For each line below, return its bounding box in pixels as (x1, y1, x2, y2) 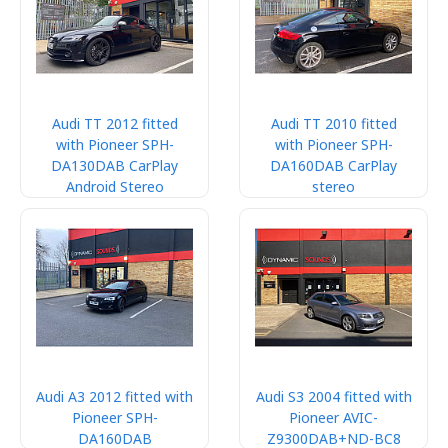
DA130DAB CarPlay (51, 156, 178, 175)
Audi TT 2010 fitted (270, 114, 397, 133)
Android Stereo (65, 177, 164, 196)
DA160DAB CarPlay (270, 156, 397, 175)
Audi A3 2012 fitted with (36, 387, 193, 406)
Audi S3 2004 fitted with (255, 387, 412, 406)
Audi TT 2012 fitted (51, 114, 178, 133)
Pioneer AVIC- (289, 408, 378, 427)
